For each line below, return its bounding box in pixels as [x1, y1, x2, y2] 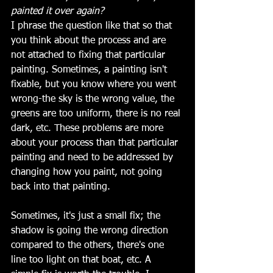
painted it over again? [11, 6, 104, 16]
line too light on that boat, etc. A [11, 255, 154, 265]
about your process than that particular [11, 138, 181, 148]
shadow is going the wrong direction [11, 225, 171, 236]
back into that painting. [11, 182, 110, 192]
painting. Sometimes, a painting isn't [11, 65, 170, 75]
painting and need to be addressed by [11, 152, 176, 163]
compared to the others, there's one [11, 240, 167, 250]
